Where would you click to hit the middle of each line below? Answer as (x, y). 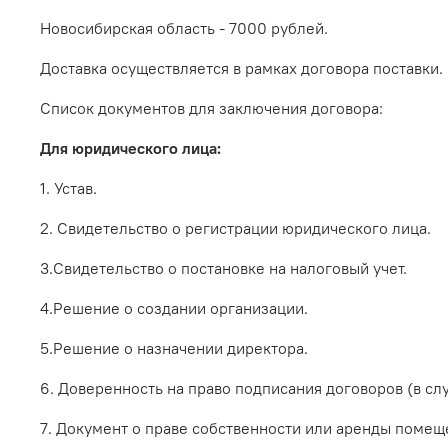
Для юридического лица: (130, 148)
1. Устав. (68, 188)
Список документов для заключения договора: (211, 108)
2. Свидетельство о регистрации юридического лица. (235, 228)
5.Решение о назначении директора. (174, 348)
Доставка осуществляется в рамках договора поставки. (241, 68)
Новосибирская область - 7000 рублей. (184, 28)
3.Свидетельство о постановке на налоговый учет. (223, 268)
